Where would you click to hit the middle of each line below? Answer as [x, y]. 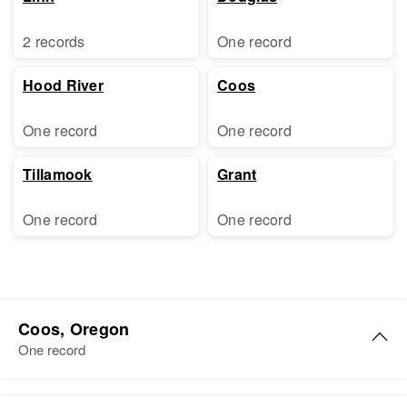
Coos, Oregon [74, 329]
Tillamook [58, 174]
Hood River [63, 85]
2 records [54, 41]
